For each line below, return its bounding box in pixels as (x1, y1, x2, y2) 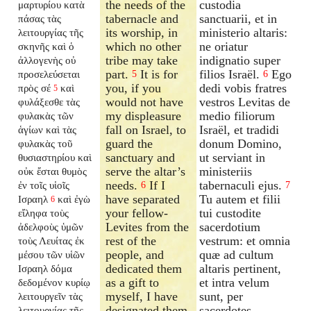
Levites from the (106, 219, 190, 234)
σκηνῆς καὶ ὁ (18, 40, 75, 52)
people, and (106, 247, 165, 262)
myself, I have (106, 289, 178, 303)
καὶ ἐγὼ (58, 192, 91, 205)
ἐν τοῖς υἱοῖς (18, 178, 70, 191)
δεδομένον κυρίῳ (18, 276, 91, 288)
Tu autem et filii (199, 192, 281, 206)
